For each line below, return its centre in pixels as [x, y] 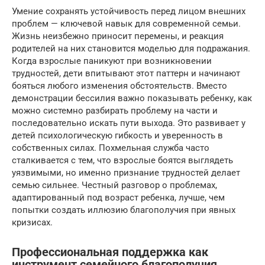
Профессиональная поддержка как [110, 253]
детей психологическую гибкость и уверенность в [117, 136]
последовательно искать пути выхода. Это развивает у [129, 123]
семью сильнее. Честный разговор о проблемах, [114, 185]
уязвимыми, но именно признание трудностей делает [126, 173]
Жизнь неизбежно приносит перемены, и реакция [118, 36]
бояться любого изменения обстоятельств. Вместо [119, 86]
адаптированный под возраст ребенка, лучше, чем [118, 198]
